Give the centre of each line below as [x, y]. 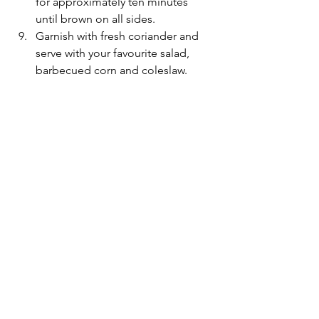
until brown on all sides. [95, 19]
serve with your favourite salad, [114, 53]
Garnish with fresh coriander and [119, 36]
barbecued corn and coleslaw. [111, 70]
